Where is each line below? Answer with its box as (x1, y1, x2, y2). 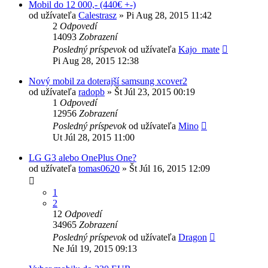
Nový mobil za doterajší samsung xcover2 (29, 75, 187, 86)
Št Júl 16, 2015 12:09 (129, 163, 210, 173)
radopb (78, 86, 105, 97)
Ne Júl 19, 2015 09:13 (53, 243, 137, 254)
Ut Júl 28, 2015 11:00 (53, 132, 135, 142)
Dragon (178, 232, 207, 242)
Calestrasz (78, 10, 117, 20)
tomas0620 (78, 163, 120, 173)
